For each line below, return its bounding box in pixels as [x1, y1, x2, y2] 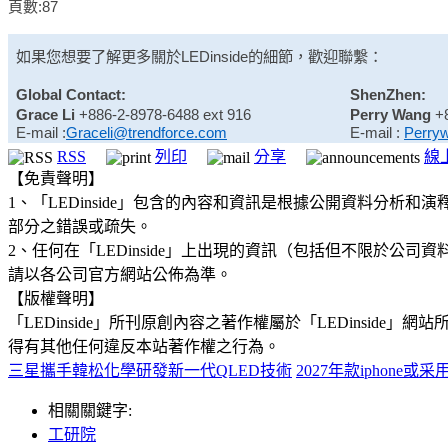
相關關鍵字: [48, 402, 132, 420]
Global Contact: [16, 86, 126, 104]
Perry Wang [350, 106, 435, 124]
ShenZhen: [350, 86, 426, 104]
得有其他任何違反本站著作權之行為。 [8, 338, 280, 356]
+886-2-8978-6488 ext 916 [75, 106, 251, 124]
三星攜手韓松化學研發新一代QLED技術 [8, 362, 292, 380]
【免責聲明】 [8, 170, 104, 188]
